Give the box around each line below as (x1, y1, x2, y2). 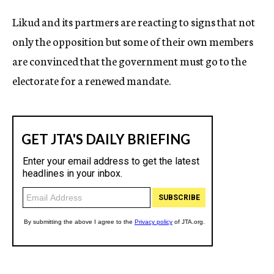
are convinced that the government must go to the (12, 53, 246, 68)
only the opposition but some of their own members (12, 33, 253, 49)
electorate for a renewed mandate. (12, 72, 171, 88)
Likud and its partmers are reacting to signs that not (12, 13, 255, 29)
